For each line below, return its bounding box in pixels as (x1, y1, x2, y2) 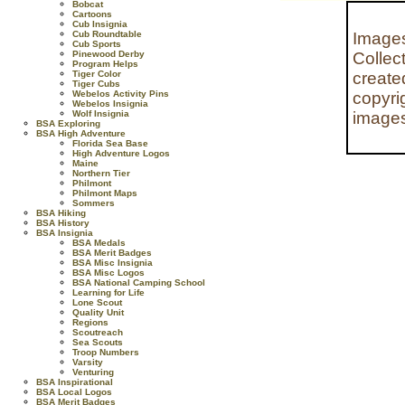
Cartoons (72, 9, 112, 19)
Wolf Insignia (72, 108, 129, 118)
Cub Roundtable (72, 29, 142, 39)
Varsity (72, 357, 103, 367)
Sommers (72, 198, 115, 208)
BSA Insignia (36, 228, 93, 238)
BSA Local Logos (36, 387, 112, 397)
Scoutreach (72, 327, 123, 337)
